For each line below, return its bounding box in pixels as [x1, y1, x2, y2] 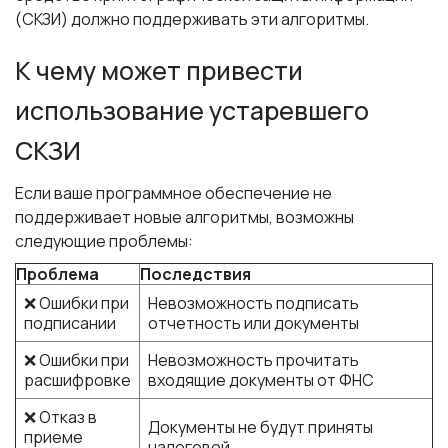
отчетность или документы [148, 312, 359, 334]
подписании [24, 312, 116, 334]
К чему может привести [15, 53, 303, 88]
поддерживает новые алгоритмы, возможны [15, 206, 354, 228]
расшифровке [24, 369, 131, 391]
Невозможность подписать [148, 292, 359, 314]
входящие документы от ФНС [148, 369, 374, 391]
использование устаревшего [15, 93, 369, 128]
